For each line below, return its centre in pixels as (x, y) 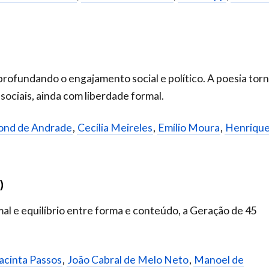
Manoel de (219, 260)
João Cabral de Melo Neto (128, 260)
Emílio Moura (189, 128)
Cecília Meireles (115, 128)
